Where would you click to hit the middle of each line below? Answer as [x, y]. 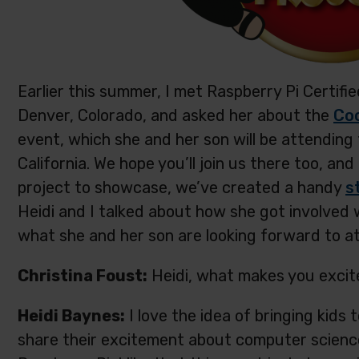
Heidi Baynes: [71, 316]
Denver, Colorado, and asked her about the [175, 115]
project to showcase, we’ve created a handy [182, 188]
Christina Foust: [83, 276]
